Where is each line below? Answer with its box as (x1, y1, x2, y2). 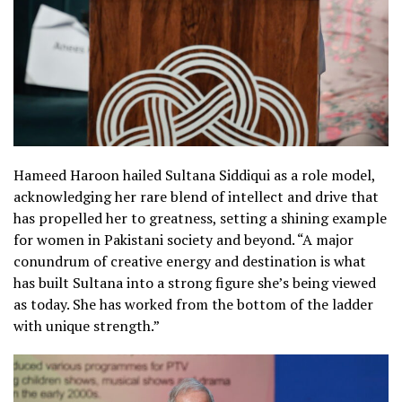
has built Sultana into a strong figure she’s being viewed (13, 273, 376, 293)
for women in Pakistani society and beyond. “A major (13, 230, 354, 250)
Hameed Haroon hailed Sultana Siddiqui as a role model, (13, 165, 375, 186)
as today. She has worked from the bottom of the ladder (13, 294, 373, 315)
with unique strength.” (13, 316, 160, 336)
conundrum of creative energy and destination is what (13, 251, 366, 272)
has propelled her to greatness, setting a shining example (13, 208, 387, 229)
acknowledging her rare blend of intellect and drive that (13, 187, 379, 207)
